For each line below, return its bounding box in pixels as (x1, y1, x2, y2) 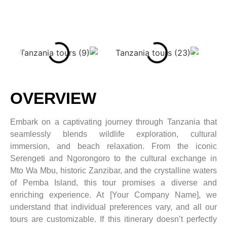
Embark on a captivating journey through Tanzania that (10, 118, 217, 126)
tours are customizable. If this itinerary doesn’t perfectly (10, 215, 217, 223)
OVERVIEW (10, 89, 96, 107)
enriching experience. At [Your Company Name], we (10, 191, 217, 199)
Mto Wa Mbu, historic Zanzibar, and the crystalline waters (10, 166, 217, 175)
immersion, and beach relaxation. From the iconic (10, 142, 217, 150)
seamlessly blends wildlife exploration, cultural (10, 130, 217, 138)
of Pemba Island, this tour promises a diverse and (10, 178, 217, 187)
